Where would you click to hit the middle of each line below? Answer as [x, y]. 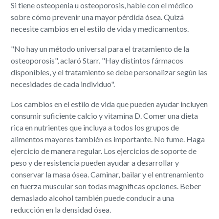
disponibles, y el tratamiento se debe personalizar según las [109, 72]
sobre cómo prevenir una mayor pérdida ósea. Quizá [98, 17]
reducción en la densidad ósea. [61, 209]
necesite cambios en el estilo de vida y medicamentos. [100, 28]
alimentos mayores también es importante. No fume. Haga [108, 139]
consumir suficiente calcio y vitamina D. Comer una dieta [105, 115]
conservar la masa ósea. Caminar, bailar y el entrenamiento [108, 174]
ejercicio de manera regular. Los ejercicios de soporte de [104, 151]
